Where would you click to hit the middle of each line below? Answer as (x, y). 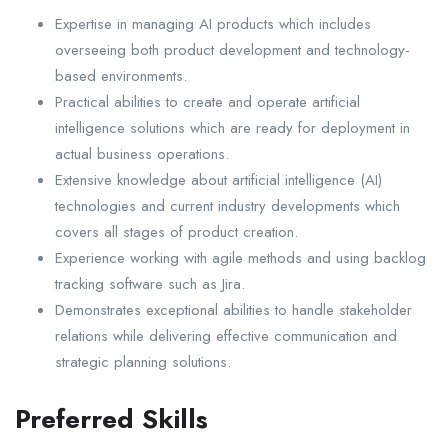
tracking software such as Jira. (150, 284)
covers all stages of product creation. (176, 232)
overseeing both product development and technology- (232, 50)
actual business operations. (142, 154)
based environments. (121, 76)
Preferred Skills (111, 419)
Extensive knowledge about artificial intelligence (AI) (218, 180)
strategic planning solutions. (143, 362)
